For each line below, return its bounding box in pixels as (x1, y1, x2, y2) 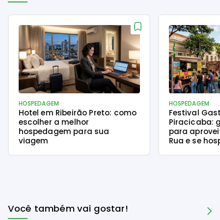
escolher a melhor (18, 116, 89, 127)
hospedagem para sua (18, 126, 110, 137)
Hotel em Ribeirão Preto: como (18, 107, 137, 118)
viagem (18, 135, 49, 146)
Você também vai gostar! (8, 202, 128, 215)
